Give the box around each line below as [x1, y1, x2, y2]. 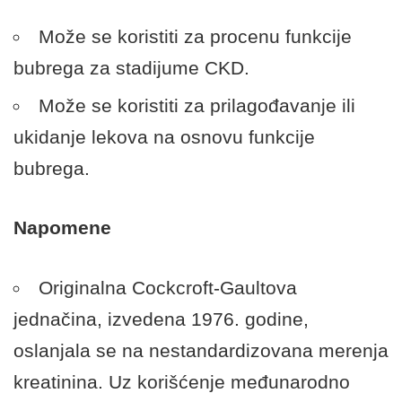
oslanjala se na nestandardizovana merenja [13, 339, 389, 361]
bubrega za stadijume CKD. [13, 57, 249, 78]
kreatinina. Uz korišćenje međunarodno [13, 371, 350, 392]
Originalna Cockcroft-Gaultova [39, 276, 297, 298]
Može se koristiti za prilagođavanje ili [39, 94, 355, 116]
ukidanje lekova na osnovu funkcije [13, 126, 315, 147]
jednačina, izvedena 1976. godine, [13, 308, 309, 329]
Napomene [13, 217, 111, 238]
